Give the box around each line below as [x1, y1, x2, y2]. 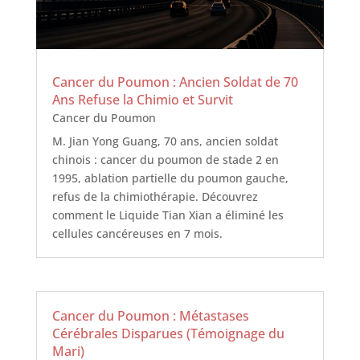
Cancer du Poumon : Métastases [51, 307, 249, 325]
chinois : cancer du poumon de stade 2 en [51, 152, 279, 168]
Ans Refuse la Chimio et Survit [51, 91, 233, 109]
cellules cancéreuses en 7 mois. [51, 226, 223, 242]
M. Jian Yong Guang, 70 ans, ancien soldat [51, 133, 278, 149]
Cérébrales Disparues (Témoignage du [51, 325, 284, 343]
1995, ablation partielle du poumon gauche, [51, 170, 288, 186]
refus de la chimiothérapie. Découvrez [51, 189, 258, 205]
